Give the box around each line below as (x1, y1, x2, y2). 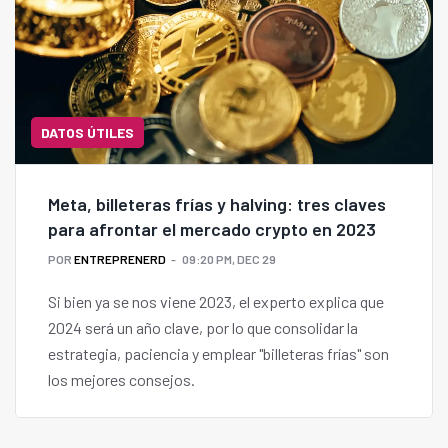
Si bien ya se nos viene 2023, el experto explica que (48, 292, 384, 312)
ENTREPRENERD (74, 252, 166, 267)
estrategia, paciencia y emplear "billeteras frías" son (48, 344, 389, 364)
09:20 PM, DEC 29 (182, 252, 276, 267)
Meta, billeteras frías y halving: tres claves (48, 193, 386, 216)
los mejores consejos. (48, 370, 195, 390)
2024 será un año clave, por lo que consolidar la (48, 318, 358, 338)
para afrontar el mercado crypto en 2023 (48, 218, 376, 241)
